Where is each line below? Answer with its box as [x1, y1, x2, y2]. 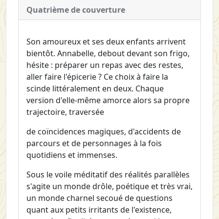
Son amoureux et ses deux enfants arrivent [26, 36, 186, 47]
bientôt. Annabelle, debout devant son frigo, [26, 47, 190, 59]
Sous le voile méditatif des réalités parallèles [26, 169, 190, 180]
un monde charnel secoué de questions [26, 192, 173, 203]
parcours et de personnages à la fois [26, 137, 162, 149]
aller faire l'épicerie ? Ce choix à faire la [26, 71, 168, 82]
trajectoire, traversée [26, 106, 104, 117]
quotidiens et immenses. [26, 149, 117, 160]
